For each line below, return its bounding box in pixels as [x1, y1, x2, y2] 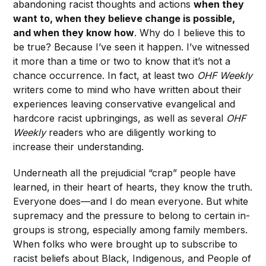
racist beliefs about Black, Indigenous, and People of [13, 252, 252, 264]
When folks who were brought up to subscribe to [13, 237, 238, 250]
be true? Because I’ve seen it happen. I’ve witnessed [13, 40, 250, 53]
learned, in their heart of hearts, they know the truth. [13, 180, 253, 193]
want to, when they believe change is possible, [13, 12, 236, 24]
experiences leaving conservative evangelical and [13, 97, 236, 110]
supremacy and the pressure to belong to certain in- [13, 209, 251, 221]
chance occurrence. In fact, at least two [13, 69, 198, 81]
